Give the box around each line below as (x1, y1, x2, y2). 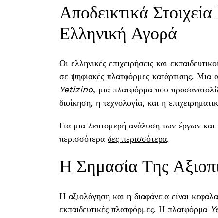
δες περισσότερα (108, 133, 167, 144)
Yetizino (59, 84, 93, 94)
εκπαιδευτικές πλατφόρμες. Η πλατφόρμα (59, 204, 210, 214)
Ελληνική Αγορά (59, 20, 177, 44)
